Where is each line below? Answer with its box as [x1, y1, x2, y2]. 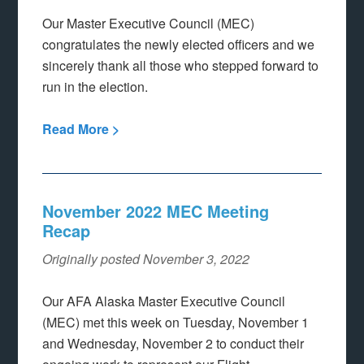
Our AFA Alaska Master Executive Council [42, 291, 286, 310]
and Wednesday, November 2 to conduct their [42, 333, 305, 353]
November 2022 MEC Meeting [42, 198, 270, 223]
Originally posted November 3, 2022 [42, 249, 250, 268]
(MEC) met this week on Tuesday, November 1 [42, 312, 310, 331]
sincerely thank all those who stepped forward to [42, 56, 319, 76]
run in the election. [42, 77, 149, 97]
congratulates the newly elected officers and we [42, 35, 315, 54]
